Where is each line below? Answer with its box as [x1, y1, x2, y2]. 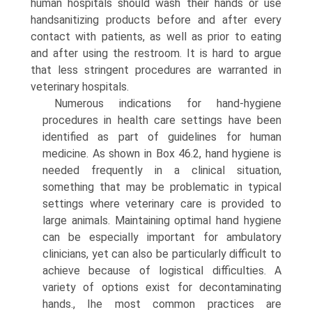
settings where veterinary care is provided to [42, 197, 281, 210]
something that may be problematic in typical [42, 180, 281, 194]
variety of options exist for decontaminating [42, 281, 281, 294]
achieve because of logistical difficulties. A [42, 264, 281, 277]
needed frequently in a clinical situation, [42, 164, 281, 177]
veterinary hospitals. [31, 80, 129, 93]
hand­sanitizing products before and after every [31, 13, 281, 26]
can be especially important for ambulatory [42, 231, 281, 244]
